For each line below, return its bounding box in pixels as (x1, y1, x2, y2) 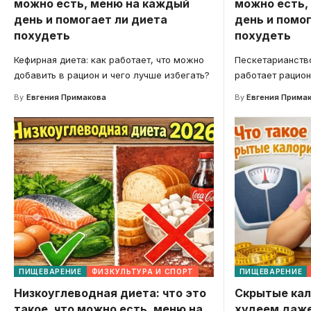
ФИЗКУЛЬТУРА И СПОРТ (91, 267, 194, 276)
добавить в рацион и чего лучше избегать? (14, 69, 210, 81)
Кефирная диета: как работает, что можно (14, 53, 204, 65)
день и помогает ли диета (14, 12, 167, 26)
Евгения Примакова (26, 92, 106, 102)
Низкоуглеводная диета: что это (14, 285, 206, 300)
